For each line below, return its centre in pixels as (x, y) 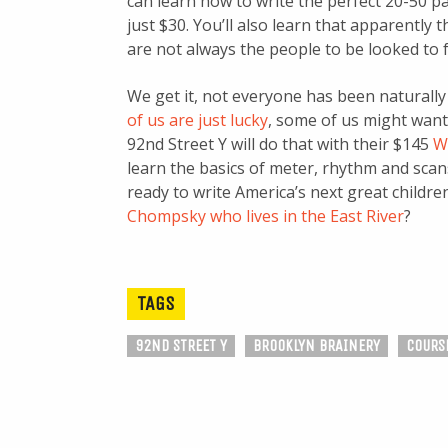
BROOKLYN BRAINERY (316, 346)
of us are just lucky (197, 120)
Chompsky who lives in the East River (265, 216)
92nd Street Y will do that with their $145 (280, 144)
